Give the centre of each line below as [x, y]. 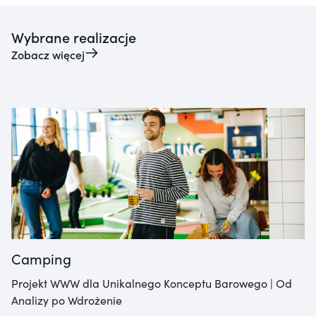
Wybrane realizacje [74, 36]
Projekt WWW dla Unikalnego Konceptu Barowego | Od [152, 283]
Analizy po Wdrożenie [67, 300]
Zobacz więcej [48, 54]
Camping [41, 259]
